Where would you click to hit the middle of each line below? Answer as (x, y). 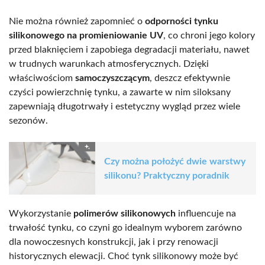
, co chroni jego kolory (209, 36)
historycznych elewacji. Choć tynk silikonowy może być (124, 256)
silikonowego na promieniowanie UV (86, 36)
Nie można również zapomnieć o (77, 22)
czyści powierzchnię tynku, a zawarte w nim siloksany (120, 93)
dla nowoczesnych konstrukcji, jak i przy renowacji (114, 242)
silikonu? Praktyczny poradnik (167, 175)
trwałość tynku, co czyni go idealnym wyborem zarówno (125, 228)
